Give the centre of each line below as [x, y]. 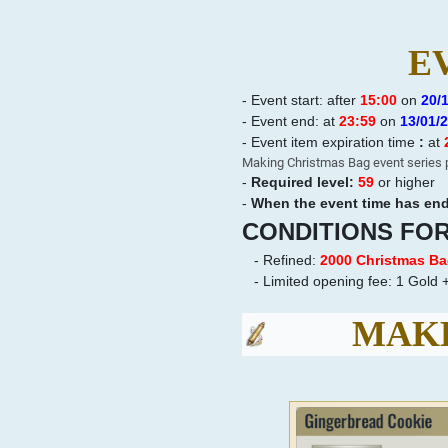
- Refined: [286, 259]
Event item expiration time [334, 141]
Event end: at [294, 120]
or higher [406, 181]
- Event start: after [300, 99]
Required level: [304, 181]
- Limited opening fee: [316, 280]
